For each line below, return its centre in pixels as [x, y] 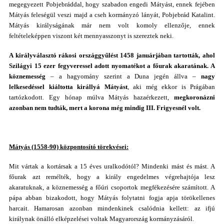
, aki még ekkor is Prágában [171, 87]
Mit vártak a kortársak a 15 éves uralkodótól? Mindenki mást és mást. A [112, 166]
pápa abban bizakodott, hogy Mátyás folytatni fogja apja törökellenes [112, 198]
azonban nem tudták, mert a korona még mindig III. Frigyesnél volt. [105, 108]
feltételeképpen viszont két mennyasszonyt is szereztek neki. [91, 36]
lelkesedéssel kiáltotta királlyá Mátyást [68, 87]
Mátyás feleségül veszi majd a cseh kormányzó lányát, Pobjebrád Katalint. [112, 15]
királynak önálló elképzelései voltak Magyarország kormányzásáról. [101, 219]
